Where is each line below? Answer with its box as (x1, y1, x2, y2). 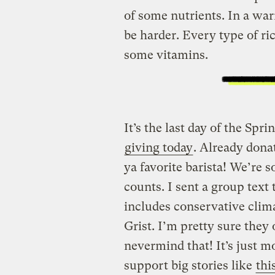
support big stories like (123, 258, 255, 273)
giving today (124, 141, 193, 155)
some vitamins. (123, 48, 208, 63)
